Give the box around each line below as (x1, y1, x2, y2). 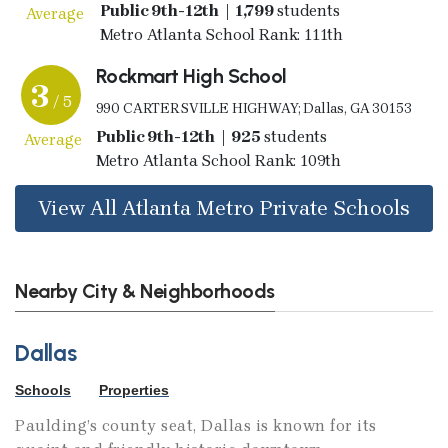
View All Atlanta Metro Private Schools (38, 195, 410, 220)
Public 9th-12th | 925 (147, 126, 261, 146)
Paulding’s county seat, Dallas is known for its (15, 416, 377, 436)
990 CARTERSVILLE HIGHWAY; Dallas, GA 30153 (95, 99, 412, 117)
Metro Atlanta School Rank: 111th (99, 24, 344, 44)
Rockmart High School (95, 63, 287, 88)
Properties (99, 382, 169, 399)
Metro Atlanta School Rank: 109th (95, 150, 342, 170)
